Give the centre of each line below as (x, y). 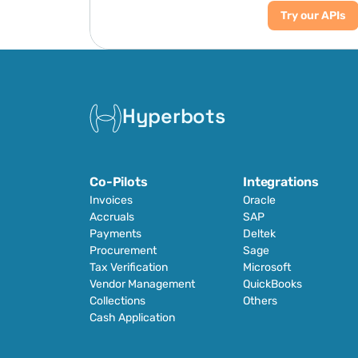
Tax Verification (129, 267)
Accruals (112, 217)
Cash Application (132, 318)
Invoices (111, 200)
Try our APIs (313, 16)
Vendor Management (142, 284)
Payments (115, 234)
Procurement (123, 251)
